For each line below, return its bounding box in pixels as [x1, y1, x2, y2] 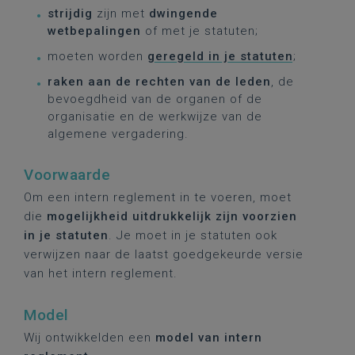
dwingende [149, 6, 218, 21]
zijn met [97, 6, 149, 21]
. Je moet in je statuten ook [109, 228, 277, 242]
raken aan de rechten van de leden [48, 74, 271, 89]
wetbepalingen [48, 24, 141, 38]
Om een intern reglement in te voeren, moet [24, 190, 292, 204]
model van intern [155, 330, 262, 345]
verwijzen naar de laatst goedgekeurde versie [24, 247, 303, 261]
